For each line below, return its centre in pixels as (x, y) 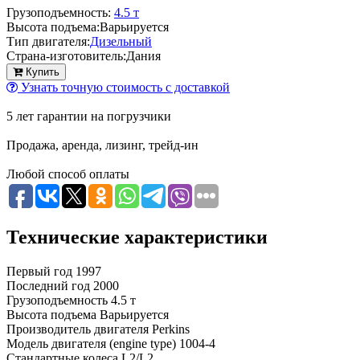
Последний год (48, 286)
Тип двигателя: (48, 42)
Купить (43, 72)
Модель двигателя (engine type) (91, 344)
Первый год (39, 271)
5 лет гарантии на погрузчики (89, 117)
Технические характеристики (137, 237)
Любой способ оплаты (68, 174)
